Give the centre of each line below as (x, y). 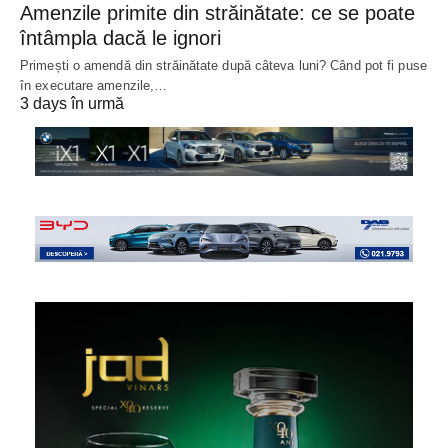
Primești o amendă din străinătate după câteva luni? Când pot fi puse (223, 66)
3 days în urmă (72, 104)
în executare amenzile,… (94, 86)
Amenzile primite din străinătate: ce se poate (217, 13)
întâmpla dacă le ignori (120, 38)
